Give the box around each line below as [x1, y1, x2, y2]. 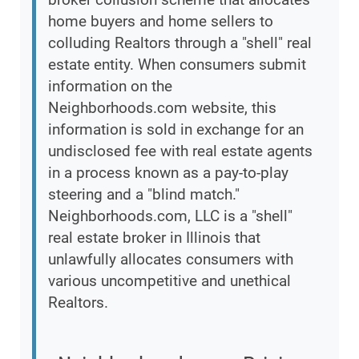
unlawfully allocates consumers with [48, 250, 293, 269]
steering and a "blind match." [48, 185, 240, 204]
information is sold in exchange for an [48, 120, 304, 139]
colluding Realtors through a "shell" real [48, 34, 312, 53]
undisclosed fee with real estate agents [48, 142, 313, 161]
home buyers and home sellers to [48, 12, 273, 31]
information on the [48, 77, 172, 96]
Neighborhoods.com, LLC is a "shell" [48, 207, 292, 226]
